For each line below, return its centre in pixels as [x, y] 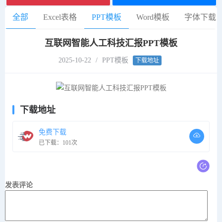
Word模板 [153, 17]
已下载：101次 [58, 142]
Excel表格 [60, 17]
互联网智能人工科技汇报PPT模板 [111, 43]
